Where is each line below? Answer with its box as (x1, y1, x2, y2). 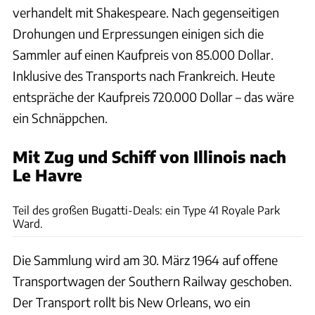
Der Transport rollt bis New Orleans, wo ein (13, 294, 250, 311)
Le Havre (13, 165, 82, 186)
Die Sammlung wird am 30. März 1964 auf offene (13, 252, 278, 269)
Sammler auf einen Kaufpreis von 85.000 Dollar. (13, 46, 274, 63)
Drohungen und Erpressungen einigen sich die (13, 25, 264, 42)
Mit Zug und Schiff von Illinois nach (13, 147, 286, 167)
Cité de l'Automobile (238, 180, 309, 191)
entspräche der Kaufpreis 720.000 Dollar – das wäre (13, 89, 294, 105)
